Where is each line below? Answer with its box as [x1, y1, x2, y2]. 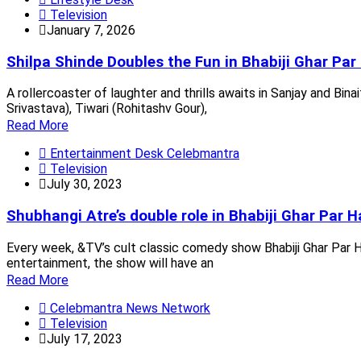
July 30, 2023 [47, 176, 122, 193]
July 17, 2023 [47, 330, 122, 346]
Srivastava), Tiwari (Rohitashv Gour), [6, 101, 207, 117]
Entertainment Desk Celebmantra [47, 146, 239, 162]
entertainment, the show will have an [6, 255, 214, 271]
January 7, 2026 [47, 22, 135, 38]
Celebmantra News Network [47, 300, 210, 316]
